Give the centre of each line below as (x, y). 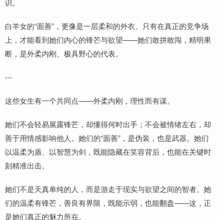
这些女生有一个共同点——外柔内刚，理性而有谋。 (90, 101)
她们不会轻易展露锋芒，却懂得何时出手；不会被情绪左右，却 (108, 124)
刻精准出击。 (27, 165)
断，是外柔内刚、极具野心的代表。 (64, 54)
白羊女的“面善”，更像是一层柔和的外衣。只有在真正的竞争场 (107, 26)
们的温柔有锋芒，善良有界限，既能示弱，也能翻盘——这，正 (108, 203)
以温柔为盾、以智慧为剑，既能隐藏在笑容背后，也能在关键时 (108, 152)
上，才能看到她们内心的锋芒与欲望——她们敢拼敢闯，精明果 (108, 40)
